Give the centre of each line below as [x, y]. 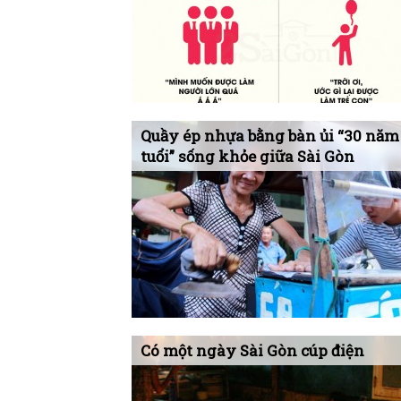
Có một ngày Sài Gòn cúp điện [252, 350]
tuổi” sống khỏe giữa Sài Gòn [247, 156]
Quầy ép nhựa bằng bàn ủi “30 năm [270, 136]
